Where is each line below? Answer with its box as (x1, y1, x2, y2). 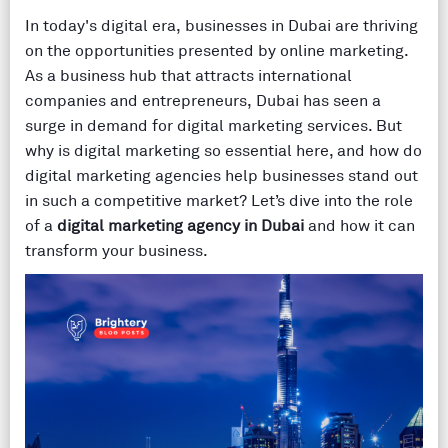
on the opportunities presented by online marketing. (25, 41, 408, 61)
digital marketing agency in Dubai (57, 216, 304, 236)
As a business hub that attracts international (25, 66, 352, 86)
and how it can (304, 216, 415, 236)
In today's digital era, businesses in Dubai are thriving (25, 16, 418, 36)
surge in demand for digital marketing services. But (25, 116, 402, 136)
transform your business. (25, 241, 208, 261)
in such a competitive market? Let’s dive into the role (25, 191, 413, 211)
